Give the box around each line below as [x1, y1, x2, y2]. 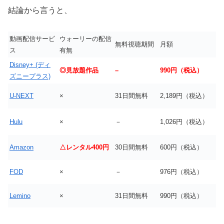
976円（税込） [160, 168, 203, 176]
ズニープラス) [9, 72, 50, 80]
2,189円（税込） [160, 92, 208, 100]
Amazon [9, 143, 33, 151]
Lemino [9, 192, 30, 200]
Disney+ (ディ [9, 61, 50, 69]
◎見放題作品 [59, 66, 98, 74]
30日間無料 [115, 143, 148, 151]
